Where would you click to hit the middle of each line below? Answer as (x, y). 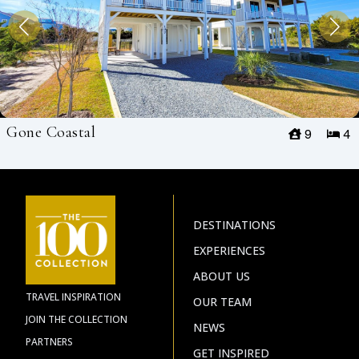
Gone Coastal (51, 132)
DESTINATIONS (234, 224)
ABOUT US (221, 276)
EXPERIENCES (229, 250)
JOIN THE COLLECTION (77, 319)
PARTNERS (49, 342)
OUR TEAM (222, 301)
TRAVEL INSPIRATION (73, 297)
